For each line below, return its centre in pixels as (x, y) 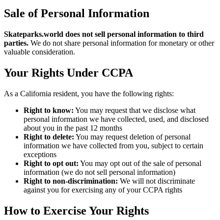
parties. (16, 43)
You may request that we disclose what (135, 110)
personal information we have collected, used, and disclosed (116, 119)
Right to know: (49, 110)
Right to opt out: (51, 164)
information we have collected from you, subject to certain (113, 146)
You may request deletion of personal (132, 137)
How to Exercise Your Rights (76, 211)
